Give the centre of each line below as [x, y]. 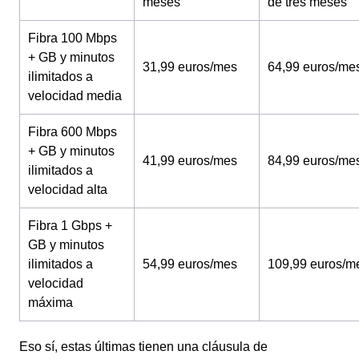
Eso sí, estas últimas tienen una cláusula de [143, 347]
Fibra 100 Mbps [73, 38]
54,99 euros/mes [190, 264]
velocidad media [75, 96]
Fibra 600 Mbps [73, 132]
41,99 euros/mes [190, 161]
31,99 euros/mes [190, 67]
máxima [50, 303]
